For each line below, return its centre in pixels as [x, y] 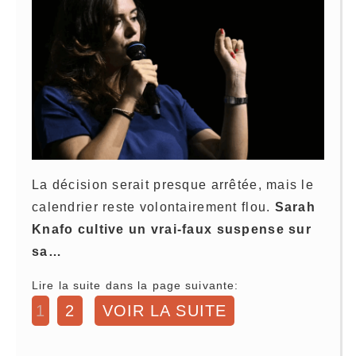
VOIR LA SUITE [164, 311]
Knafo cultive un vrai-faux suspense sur [172, 230]
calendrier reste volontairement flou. [153, 207]
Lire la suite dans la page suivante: [135, 286]
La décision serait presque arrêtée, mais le [173, 185]
